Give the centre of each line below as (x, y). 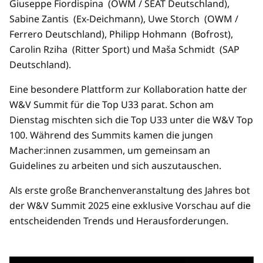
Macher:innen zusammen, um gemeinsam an (110, 151)
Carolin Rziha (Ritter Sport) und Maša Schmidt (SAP (124, 50)
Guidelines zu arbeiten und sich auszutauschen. (117, 166)
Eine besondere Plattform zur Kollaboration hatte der (128, 90)
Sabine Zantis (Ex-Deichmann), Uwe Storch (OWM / (124, 19)
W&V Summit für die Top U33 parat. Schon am (112, 105)
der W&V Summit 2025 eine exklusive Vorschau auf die (130, 206)
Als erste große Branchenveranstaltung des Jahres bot (130, 190)
